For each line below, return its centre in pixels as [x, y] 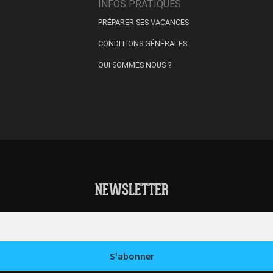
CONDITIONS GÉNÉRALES [143, 44]
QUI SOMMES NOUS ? [135, 65]
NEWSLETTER [132, 191]
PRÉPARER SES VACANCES [144, 23]
